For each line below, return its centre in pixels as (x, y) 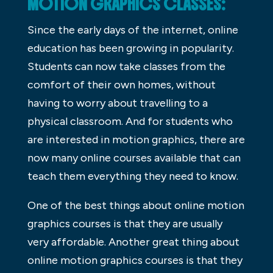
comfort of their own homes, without (121, 84)
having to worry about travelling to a (117, 103)
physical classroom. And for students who (130, 121)
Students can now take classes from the (126, 66)
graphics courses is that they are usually (125, 223)
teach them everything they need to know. (133, 176)
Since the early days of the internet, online (133, 30)
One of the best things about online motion (136, 205)
